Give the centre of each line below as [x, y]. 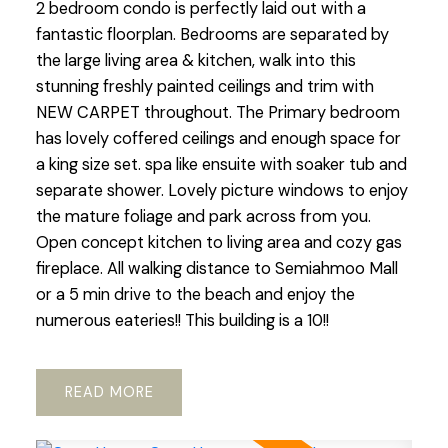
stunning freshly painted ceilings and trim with [204, 86]
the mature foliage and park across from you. [203, 216]
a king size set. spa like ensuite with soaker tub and [221, 164]
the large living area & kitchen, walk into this [195, 60]
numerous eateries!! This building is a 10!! [182, 320]
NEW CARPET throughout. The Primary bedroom [217, 112]
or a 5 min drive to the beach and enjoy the [195, 294]
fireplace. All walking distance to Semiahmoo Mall [216, 268]
